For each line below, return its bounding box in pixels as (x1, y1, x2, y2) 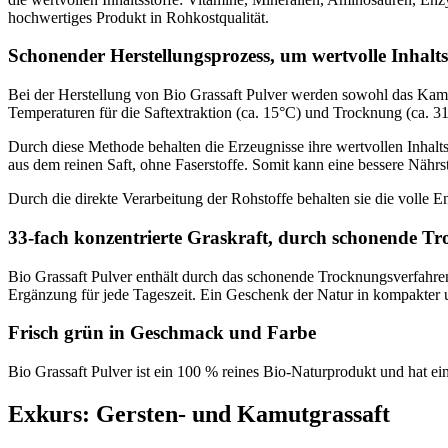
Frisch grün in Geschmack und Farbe (8, 322, 316, 344)
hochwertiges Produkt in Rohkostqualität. (8, 8, 269, 26)
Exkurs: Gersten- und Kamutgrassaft (8, 400, 390, 427)
